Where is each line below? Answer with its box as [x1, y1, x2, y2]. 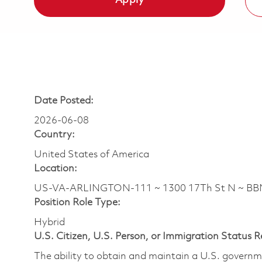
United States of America [34, 150, 149, 160]
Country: [34, 130, 75, 140]
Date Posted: [34, 96, 94, 106]
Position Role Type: [34, 198, 120, 208]
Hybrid [34, 218, 65, 228]
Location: [34, 164, 77, 174]
